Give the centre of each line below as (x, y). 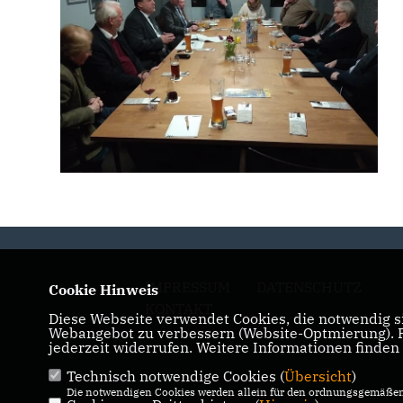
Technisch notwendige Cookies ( (175, 376)
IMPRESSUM (188, 287)
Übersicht (318, 376)
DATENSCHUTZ (309, 287)
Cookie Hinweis (103, 290)
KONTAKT (179, 309)
